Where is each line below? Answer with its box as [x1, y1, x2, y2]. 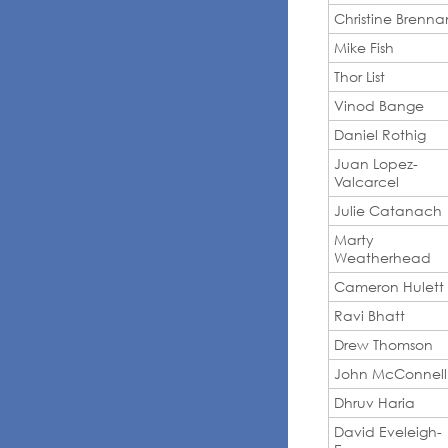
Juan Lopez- [334, 154, 418, 172]
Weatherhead [334, 248, 431, 266]
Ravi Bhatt [334, 306, 405, 324]
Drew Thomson [334, 335, 433, 353]
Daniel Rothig [334, 125, 426, 143]
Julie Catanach [334, 201, 442, 219]
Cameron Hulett [334, 277, 444, 295]
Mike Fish [334, 38, 394, 56]
